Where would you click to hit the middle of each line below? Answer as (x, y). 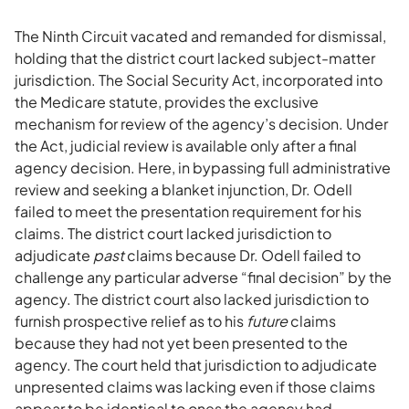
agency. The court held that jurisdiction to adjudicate (196, 365)
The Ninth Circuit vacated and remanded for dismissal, (200, 36)
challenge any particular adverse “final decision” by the (203, 277)
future (267, 321)
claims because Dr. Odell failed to (242, 255)
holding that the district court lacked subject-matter (195, 58)
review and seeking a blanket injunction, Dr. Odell (184, 189)
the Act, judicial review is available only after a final (186, 146)
